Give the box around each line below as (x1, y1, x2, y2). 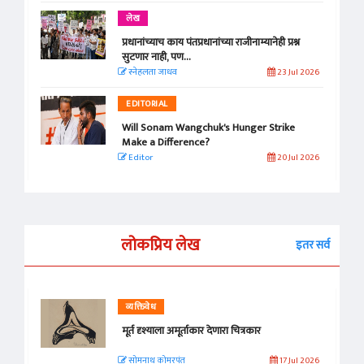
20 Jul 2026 (275, 150, 319, 166)
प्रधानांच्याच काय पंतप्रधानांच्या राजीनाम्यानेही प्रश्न (122, 33, 300, 52)
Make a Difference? (122, 133, 210, 152)
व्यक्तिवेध (126, 300, 157, 315)
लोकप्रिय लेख (120, 232, 200, 260)
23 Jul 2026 (275, 65, 319, 80)
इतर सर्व (296, 236, 330, 255)
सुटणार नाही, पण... (122, 48, 191, 67)
